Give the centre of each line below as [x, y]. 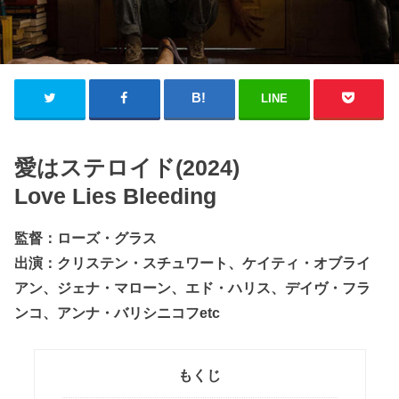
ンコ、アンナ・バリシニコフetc [118, 313]
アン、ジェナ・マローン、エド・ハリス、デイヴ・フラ [193, 288]
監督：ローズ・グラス [86, 238]
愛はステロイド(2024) [127, 167]
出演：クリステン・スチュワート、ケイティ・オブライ [193, 263]
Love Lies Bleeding [116, 196]
